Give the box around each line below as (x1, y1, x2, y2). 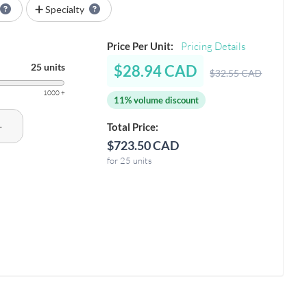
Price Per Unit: (107, 39, 174, 52)
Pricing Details (181, 39, 246, 53)
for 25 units (107, 154, 153, 166)
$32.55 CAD (210, 66, 262, 79)
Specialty (42, 3, 86, 15)
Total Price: (107, 120, 159, 133)
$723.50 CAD (107, 137, 180, 153)
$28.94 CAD (114, 61, 197, 80)
